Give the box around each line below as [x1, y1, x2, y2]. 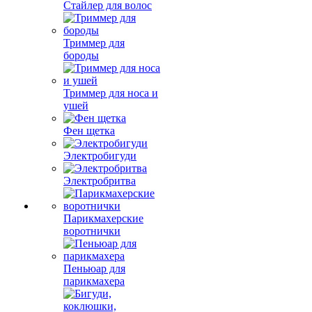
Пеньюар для [63, 263, 125, 274]
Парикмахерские [63, 212, 143, 224]
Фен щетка [63, 125, 115, 136]
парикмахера [63, 275, 125, 287]
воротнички [63, 225, 120, 237]
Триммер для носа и [63, 87, 158, 99]
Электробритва [63, 175, 136, 187]
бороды [63, 49, 99, 61]
